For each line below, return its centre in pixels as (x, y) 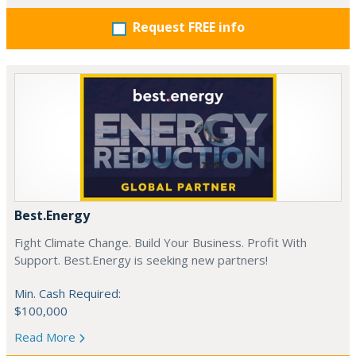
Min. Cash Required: (68, 293)
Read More (46, 337)
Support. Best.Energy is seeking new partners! (141, 260)
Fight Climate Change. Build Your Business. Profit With (161, 242)
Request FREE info (188, 27)
